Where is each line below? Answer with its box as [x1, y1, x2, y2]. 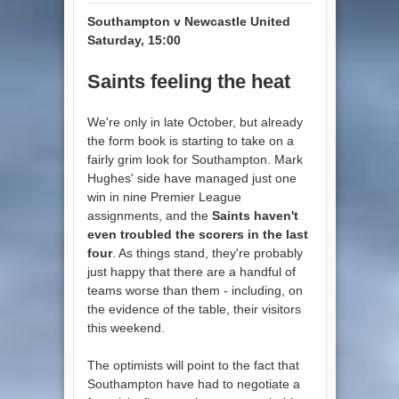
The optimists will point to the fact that [86, 357, 299, 372]
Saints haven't [211, 208, 298, 223]
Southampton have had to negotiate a [86, 376, 300, 391]
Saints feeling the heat [86, 69, 290, 93]
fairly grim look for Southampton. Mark [86, 151, 303, 167]
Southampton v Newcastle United [86, 13, 290, 28]
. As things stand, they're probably [111, 245, 303, 260]
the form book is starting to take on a [86, 133, 294, 148]
